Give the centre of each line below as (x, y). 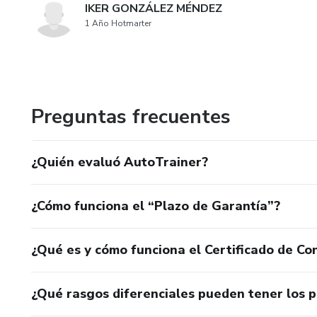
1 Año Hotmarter (118, 23)
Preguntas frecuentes (131, 117)
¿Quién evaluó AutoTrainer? (120, 162)
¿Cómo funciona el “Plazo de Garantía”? (156, 206)
